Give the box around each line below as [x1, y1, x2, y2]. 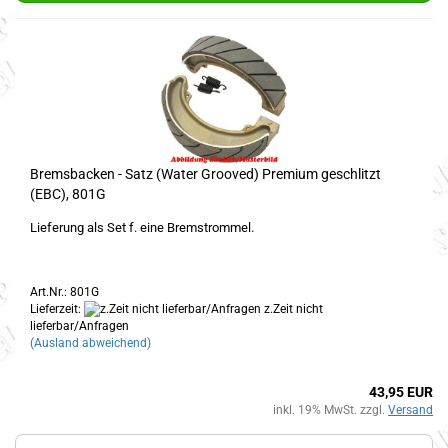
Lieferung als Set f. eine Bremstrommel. [30, 219, 254, 235]
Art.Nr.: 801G [30, 284, 99, 299]
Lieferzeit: [30, 301, 84, 316]
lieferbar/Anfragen [30, 319, 129, 334]
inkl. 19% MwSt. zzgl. [273, 403, 388, 418]
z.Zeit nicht [261, 301, 323, 316]
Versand [388, 403, 433, 418]
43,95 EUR [369, 384, 433, 401]
